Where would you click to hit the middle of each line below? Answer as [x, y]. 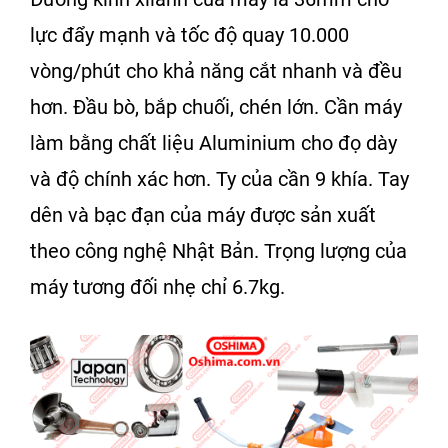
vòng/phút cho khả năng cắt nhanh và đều [216, 71]
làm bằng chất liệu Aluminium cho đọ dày [213, 143]
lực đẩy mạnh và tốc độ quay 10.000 [189, 35]
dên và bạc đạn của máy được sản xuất [203, 215]
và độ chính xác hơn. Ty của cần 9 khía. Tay [219, 179]
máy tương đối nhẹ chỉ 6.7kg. [157, 287]
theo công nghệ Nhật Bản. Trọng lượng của [218, 251]
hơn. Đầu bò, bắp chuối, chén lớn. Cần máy [216, 107]
